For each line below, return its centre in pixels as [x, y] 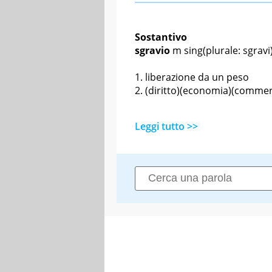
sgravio [152, 50]
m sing [188, 50]
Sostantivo [161, 37]
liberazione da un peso [197, 77]
